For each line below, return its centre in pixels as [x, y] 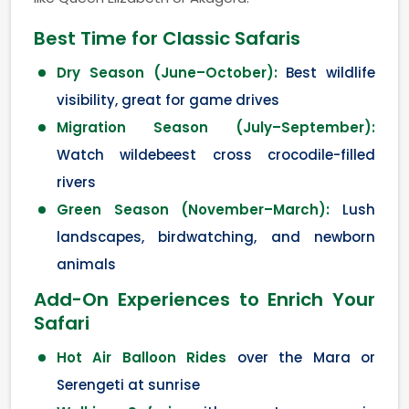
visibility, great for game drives [168, 100]
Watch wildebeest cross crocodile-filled [216, 154]
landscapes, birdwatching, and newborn [216, 236]
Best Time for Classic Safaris [167, 38]
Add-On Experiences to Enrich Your [204, 299]
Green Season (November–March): [194, 209]
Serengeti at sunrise [128, 384]
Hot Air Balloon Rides [142, 357]
